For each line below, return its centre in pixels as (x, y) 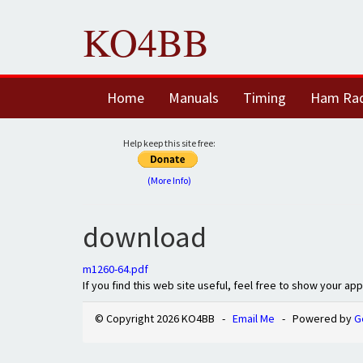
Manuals (194, 98)
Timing (265, 98)
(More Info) (169, 180)
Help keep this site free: (169, 143)
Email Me (254, 318)
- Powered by (314, 318)
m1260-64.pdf (115, 269)
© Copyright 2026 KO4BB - (164, 318)
